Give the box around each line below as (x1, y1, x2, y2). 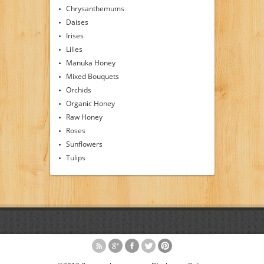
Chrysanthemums (65, 4, 124, 14)
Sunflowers (65, 139, 103, 149)
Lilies (65, 44, 82, 54)
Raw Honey (65, 112, 103, 122)
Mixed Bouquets (65, 71, 119, 81)
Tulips (65, 153, 85, 163)
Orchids (65, 85, 91, 95)
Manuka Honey (65, 58, 115, 68)
